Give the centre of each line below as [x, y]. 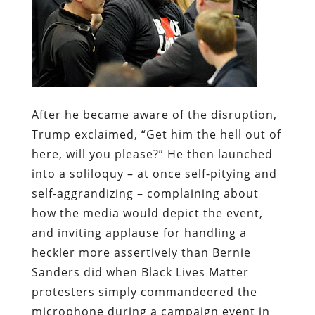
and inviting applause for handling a [139, 232]
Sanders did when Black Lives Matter [140, 272]
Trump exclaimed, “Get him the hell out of [156, 134]
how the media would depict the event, [147, 213]
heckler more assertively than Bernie [141, 252]
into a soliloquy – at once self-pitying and [154, 173]
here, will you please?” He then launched [152, 154]
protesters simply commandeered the [144, 291]
